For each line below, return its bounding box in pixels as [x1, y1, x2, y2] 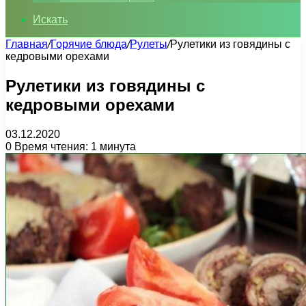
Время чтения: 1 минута [12, 140, 136, 152]
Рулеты [130, 38, 167, 50]
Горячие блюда [51, 38, 127, 50]
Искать [33, 14, 68, 25]
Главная [5, 38, 48, 50]
